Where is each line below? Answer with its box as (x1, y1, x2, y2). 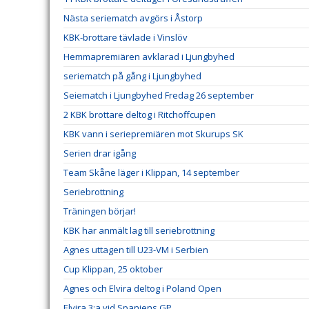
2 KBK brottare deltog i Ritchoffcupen (63, 108, 216, 121)
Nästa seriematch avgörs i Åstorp (63, 12, 203, 24)
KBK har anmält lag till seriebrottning (63, 224, 215, 237)
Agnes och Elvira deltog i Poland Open (63, 282, 221, 295)
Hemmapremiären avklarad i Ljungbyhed (63, 50, 235, 63)
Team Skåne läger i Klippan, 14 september (63, 166, 239, 179)
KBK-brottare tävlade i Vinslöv (63, 31, 188, 43)
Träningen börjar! (63, 205, 136, 217)
